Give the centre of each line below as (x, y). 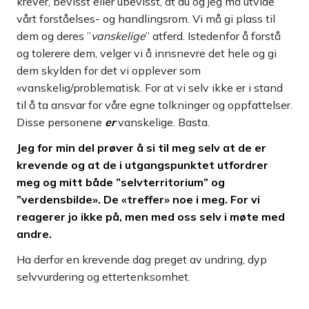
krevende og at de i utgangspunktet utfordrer (142, 165)
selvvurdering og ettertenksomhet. (103, 277)
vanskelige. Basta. (162, 122)
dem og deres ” (54, 36)
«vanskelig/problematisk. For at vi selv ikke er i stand (150, 88)
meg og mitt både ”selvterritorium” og (121, 182)
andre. (34, 234)
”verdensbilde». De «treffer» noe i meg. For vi (138, 200)
